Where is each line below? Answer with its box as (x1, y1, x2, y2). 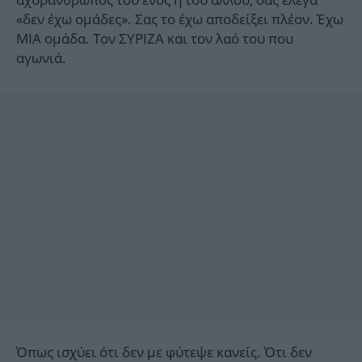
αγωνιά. (16, 48, 66, 68)
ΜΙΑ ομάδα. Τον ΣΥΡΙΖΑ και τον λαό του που (16, 29, 293, 48)
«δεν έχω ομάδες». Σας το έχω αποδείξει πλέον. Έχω (16, 10, 343, 29)
